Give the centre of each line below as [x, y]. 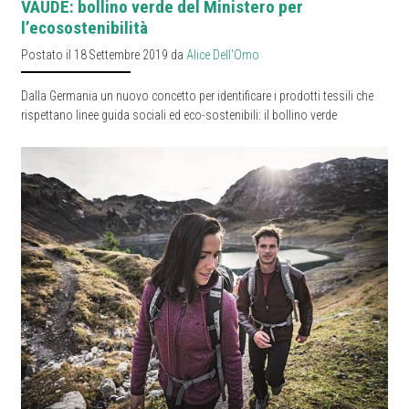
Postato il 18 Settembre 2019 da [104, 54]
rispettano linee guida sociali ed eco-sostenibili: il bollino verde [179, 115]
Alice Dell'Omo [223, 54]
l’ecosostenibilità [84, 27]
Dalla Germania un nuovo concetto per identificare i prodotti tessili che [197, 95]
